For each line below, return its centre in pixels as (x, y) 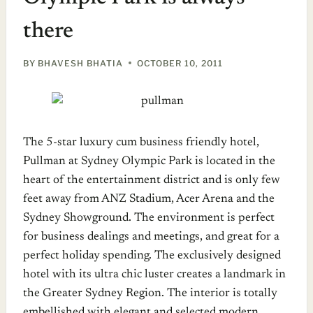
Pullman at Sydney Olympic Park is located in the (149, 161)
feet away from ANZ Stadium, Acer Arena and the (149, 199)
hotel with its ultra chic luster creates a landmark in (154, 275)
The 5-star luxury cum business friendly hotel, (141, 143)
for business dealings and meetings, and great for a (151, 237)
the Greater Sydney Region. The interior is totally (150, 293)
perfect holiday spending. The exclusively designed (152, 256)
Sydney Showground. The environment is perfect (149, 218)
